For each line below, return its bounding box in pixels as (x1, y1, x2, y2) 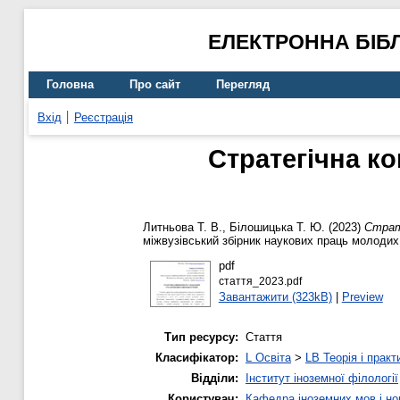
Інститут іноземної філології (246, 371, 398, 386)
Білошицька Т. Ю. (229, 221, 325, 235)
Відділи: (191, 371, 238, 386)
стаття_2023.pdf (218, 275, 302, 287)
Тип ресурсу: (164, 330, 238, 345)
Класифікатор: (155, 351, 238, 365)
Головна (46, 78, 94, 92)
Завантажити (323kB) (218, 289, 332, 304)
